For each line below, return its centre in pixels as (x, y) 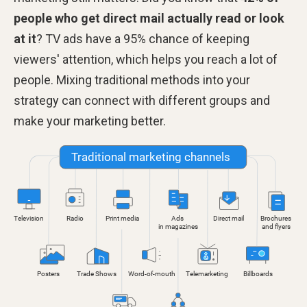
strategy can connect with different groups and (142, 100)
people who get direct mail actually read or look (149, 18)
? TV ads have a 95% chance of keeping (143, 38)
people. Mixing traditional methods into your (132, 79)
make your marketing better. (90, 121)
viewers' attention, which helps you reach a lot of (146, 59)
